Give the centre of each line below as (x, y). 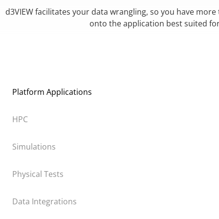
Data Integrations (44, 201)
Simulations (34, 146)
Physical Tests (38, 174)
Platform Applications (52, 92)
